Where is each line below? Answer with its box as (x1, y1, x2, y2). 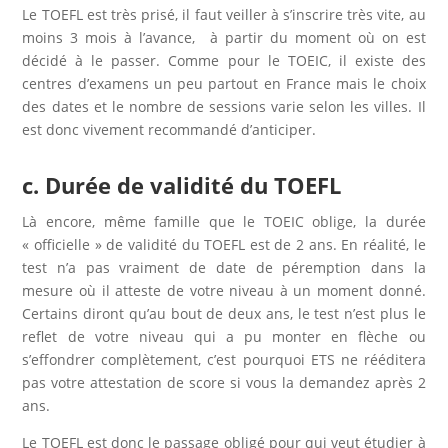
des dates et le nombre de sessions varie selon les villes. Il (22, 96, 426, 116)
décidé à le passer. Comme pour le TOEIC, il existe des (22, 50, 426, 70)
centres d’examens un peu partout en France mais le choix (22, 73, 426, 93)
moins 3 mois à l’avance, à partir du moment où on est (22, 27, 426, 47)
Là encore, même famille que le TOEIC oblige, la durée (22, 211, 426, 231)
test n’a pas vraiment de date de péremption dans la (22, 257, 426, 277)
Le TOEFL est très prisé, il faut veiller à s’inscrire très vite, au (22, 4, 426, 24)
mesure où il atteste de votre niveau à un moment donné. (22, 280, 426, 300)
